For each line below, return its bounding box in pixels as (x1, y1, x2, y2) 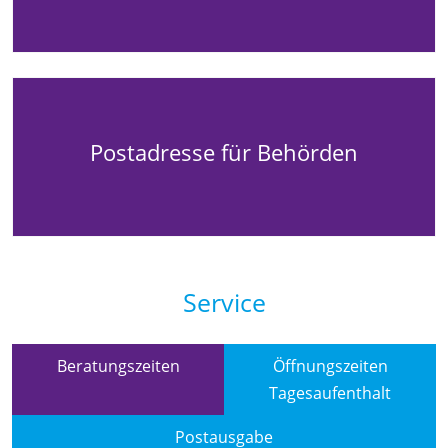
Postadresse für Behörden (90, 137, 358, 167)
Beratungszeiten (56, 354, 180, 377)
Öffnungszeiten (272, 354, 388, 377)
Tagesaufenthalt (269, 381, 391, 404)
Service (182, 284, 266, 319)
